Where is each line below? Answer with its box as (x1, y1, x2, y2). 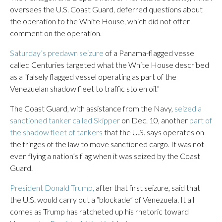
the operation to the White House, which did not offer (10, 16, 190, 26)
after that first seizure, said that (94, 183, 200, 192)
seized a (174, 104, 202, 113)
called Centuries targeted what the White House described (10, 60, 209, 69)
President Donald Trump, (10, 183, 94, 192)
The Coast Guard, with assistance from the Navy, (10, 104, 174, 113)
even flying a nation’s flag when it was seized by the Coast (10, 151, 200, 161)
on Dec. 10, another (120, 115, 189, 125)
